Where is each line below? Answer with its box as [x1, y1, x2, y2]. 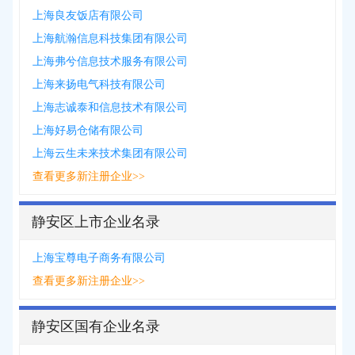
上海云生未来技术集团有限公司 [32, 147, 188, 159]
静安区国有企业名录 [32, 319, 160, 334]
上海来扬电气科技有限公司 [32, 78, 166, 90]
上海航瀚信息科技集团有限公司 [32, 32, 188, 44]
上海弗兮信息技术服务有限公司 [32, 55, 188, 67]
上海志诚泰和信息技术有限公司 [32, 101, 188, 113]
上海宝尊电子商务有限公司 [32, 252, 166, 264]
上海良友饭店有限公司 [32, 10, 143, 21]
